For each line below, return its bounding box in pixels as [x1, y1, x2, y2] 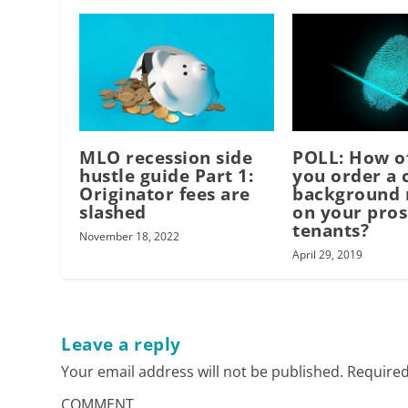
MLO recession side [79, 145, 253, 169]
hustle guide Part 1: [79, 163, 254, 188]
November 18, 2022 [79, 228, 180, 244]
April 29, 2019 [292, 246, 363, 262]
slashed [79, 199, 147, 224]
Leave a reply [61, 331, 181, 356]
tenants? [292, 218, 370, 242]
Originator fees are [79, 181, 250, 206]
